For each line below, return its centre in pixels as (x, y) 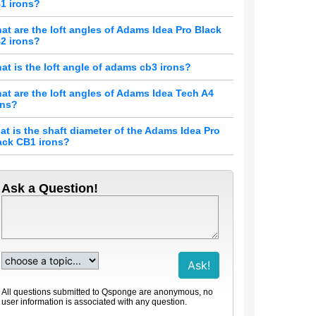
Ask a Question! (50, 188)
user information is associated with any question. (94, 302)
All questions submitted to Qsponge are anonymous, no (107, 292)
